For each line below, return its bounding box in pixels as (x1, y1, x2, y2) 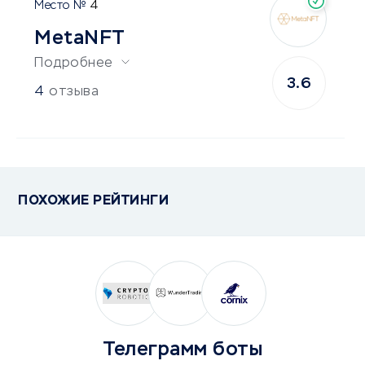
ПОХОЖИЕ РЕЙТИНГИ (18, 195, 169, 209)
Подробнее (34, 57, 113, 71)
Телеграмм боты (103, 340, 262, 360)
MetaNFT (34, 29, 125, 49)
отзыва (49, 86, 99, 99)
